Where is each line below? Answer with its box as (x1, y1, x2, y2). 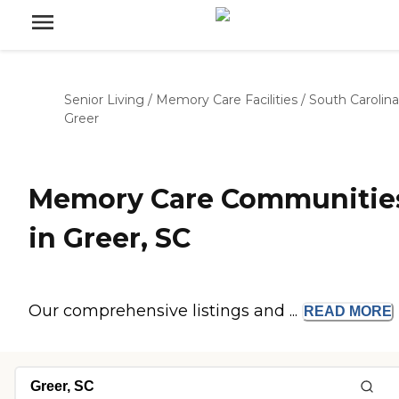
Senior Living (64, 92, 144, 108)
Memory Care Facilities (156, 92, 297, 108)
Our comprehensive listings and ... (28, 301, 302, 322)
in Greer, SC (28, 222, 191, 256)
